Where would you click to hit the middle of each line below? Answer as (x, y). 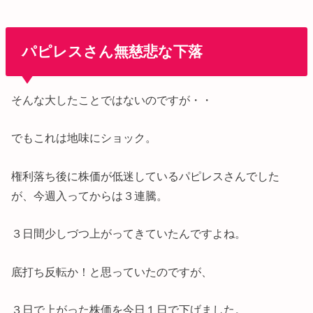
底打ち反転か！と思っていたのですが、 (112, 271)
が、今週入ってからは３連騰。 (90, 195)
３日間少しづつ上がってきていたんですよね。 (129, 234)
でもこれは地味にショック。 (84, 138)
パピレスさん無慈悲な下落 (112, 51)
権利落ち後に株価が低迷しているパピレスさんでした (146, 176)
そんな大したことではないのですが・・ (112, 100)
